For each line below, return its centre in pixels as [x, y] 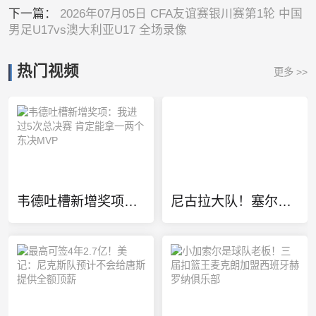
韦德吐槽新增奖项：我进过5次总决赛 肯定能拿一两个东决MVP [130, 202]
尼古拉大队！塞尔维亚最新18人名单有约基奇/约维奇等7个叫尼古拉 [284, 202]
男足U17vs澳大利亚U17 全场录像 [97, 30]
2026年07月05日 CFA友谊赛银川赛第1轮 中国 [181, 14]
